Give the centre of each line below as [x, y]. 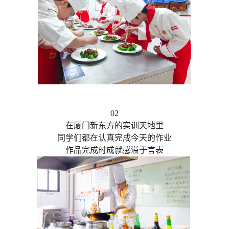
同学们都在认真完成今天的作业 [114, 138]
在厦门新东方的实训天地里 [114, 126]
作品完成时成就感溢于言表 [114, 150]
